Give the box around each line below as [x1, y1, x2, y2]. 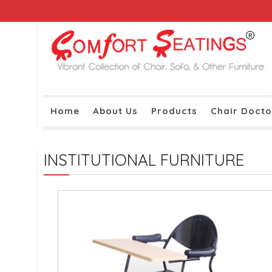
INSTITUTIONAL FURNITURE [44, 150, 244, 170]
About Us [93, 105, 138, 117]
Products [151, 105, 197, 117]
